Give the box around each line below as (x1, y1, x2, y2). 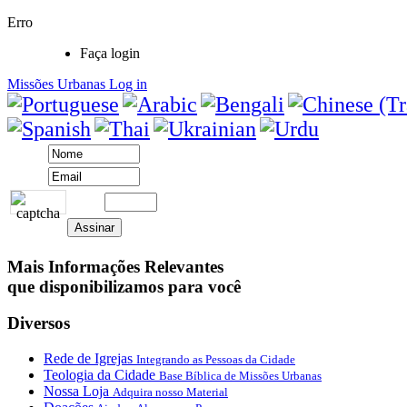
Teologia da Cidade (44, 367, 159, 383)
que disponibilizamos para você (7, 276, 241, 296)
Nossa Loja (44, 383, 113, 400)
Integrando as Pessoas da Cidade (136, 352, 295, 367)
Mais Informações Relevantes (7, 256, 223, 276)
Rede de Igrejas (44, 351, 136, 367)
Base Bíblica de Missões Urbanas (159, 369, 322, 383)
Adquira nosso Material (113, 385, 228, 400)
